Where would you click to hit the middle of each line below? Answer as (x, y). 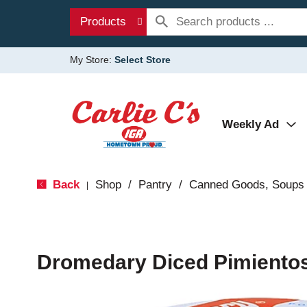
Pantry (155, 185)
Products (103, 22)
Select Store (143, 60)
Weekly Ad (250, 124)
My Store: (92, 60)
